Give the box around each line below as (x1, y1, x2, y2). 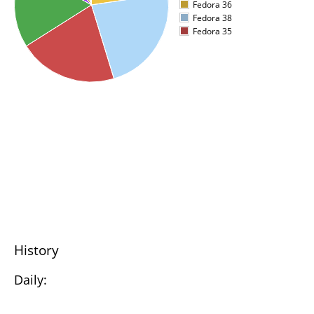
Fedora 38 (193, 13, 232, 23)
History (14, 241, 59, 259)
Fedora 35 (193, 26, 232, 36)
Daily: (14, 271, 47, 288)
